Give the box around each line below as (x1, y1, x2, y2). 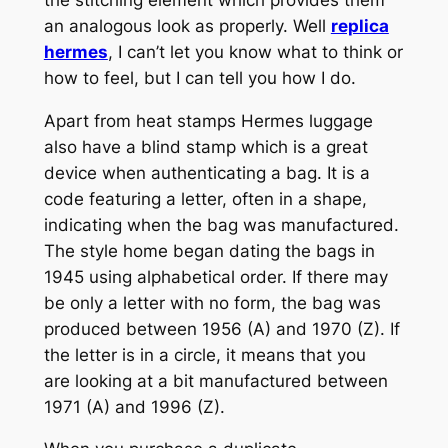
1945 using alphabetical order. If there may (43, 266, 388, 287)
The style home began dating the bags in (43, 240, 375, 261)
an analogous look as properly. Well (43, 15, 331, 36)
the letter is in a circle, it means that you (43, 344, 366, 365)
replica (330, 15, 389, 36)
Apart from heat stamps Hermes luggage (43, 110, 373, 131)
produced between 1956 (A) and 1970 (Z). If (43, 318, 400, 339)
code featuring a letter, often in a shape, (43, 188, 367, 209)
